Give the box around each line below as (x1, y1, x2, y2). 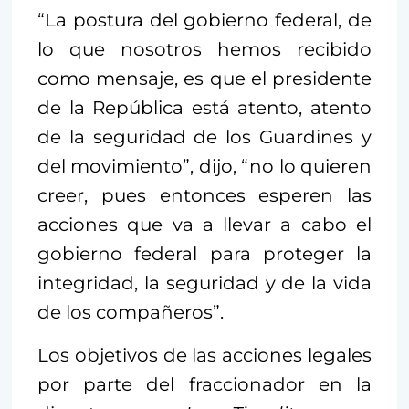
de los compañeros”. (37, 300, 224, 323)
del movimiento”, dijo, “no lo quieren (37, 154, 372, 177)
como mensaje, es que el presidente (37, 67, 372, 89)
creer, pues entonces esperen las (37, 184, 372, 206)
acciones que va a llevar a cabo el (37, 213, 372, 236)
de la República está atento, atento (37, 96, 372, 119)
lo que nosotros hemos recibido (37, 37, 372, 60)
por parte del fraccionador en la (37, 372, 372, 395)
